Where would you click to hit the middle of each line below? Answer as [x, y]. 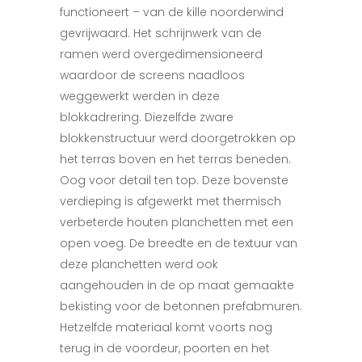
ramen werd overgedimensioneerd [161, 54]
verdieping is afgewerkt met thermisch [170, 201]
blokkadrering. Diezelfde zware [147, 117]
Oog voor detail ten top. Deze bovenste [174, 180]
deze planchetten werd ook [139, 264]
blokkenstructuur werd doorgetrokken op [178, 138]
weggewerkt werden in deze [140, 96]
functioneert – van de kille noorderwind [172, 12]
